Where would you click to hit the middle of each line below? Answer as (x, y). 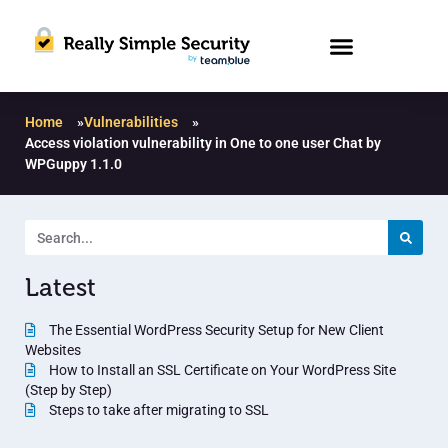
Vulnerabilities (131, 122)
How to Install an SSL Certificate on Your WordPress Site (221, 370)
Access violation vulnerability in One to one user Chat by (203, 143)
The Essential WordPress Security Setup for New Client (215, 330)
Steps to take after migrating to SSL (157, 410)
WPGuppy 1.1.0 (73, 164)
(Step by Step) (68, 390)
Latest (60, 288)
